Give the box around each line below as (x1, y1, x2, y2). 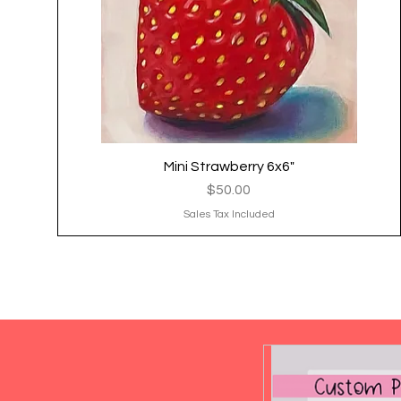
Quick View (197, 158, 261, 172)
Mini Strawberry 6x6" (163, 158, 294, 174)
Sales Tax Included (183, 208, 275, 220)
